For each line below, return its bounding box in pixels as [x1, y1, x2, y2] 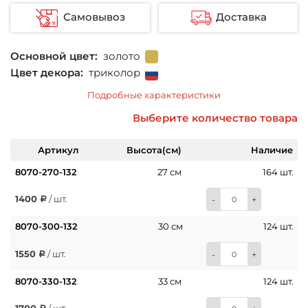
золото [98, 49, 140, 63]
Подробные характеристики [87, 89, 221, 100]
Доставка [216, 11, 267, 24]
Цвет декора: [10, 67, 83, 80]
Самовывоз [63, 11, 125, 24]
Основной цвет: [10, 49, 98, 63]
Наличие [251, 144, 294, 155]
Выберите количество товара [133, 111, 298, 124]
